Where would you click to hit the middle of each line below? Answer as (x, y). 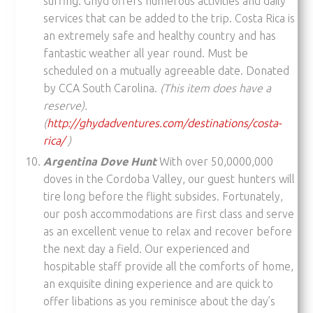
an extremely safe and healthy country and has (160, 35)
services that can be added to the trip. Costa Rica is (169, 18)
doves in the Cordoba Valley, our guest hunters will (169, 179)
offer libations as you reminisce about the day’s (160, 301)
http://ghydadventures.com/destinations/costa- (165, 123)
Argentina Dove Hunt (100, 161)
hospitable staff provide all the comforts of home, (169, 266)
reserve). (66, 105)
